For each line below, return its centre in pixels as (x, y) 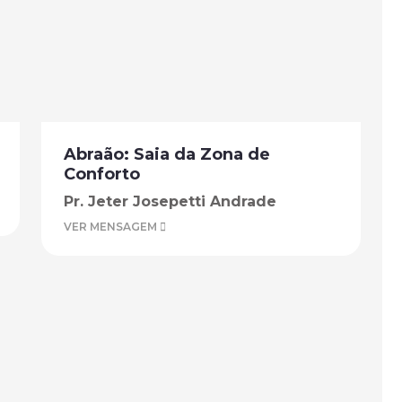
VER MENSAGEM (112, 227)
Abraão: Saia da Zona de (167, 154)
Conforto (102, 174)
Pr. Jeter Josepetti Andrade (170, 201)
